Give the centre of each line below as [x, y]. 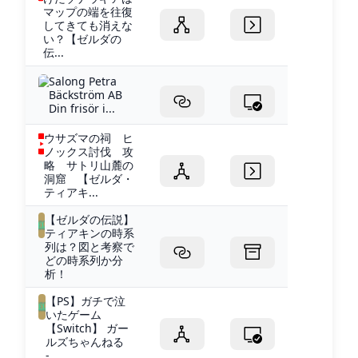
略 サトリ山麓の [89, 165]
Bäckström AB [85, 95]
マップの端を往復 [88, 12]
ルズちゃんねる [85, 342]
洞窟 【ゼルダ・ [89, 179]
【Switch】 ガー [88, 328]
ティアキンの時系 [89, 233]
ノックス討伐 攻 [89, 152]
